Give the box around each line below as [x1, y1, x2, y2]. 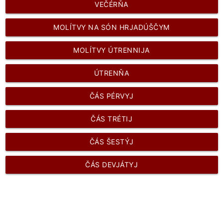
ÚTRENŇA [94, 69, 129, 78]
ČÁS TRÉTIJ [91, 114, 132, 123]
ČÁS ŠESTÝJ [89, 137, 134, 146]
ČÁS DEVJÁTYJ [85, 160, 138, 169]
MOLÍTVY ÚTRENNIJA [73, 46, 150, 55]
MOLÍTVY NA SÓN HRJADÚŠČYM [53, 23, 170, 32]
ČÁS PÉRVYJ [89, 92, 134, 101]
